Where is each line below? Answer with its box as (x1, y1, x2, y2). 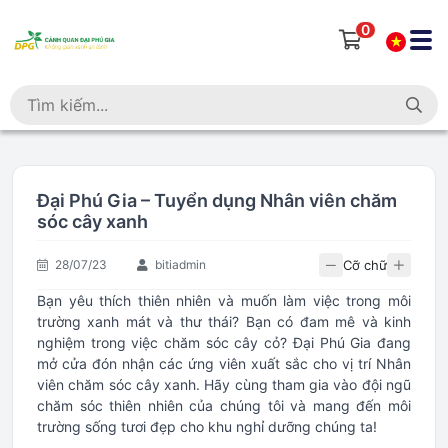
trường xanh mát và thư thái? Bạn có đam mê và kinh (37, 313, 411, 330)
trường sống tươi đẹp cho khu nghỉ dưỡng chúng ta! (37, 418, 377, 435)
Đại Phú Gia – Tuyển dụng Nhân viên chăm (37, 190, 397, 211)
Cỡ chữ (343, 256, 387, 273)
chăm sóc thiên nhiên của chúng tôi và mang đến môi (37, 397, 411, 414)
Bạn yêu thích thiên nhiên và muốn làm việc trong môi (37, 292, 411, 309)
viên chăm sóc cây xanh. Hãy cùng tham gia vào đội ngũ (37, 376, 411, 393)
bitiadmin (155, 257, 206, 272)
